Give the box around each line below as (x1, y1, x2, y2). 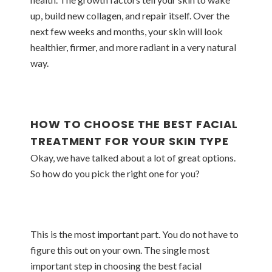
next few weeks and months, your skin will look (30, 25, 223, 37)
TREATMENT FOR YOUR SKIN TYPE (30, 134, 229, 149)
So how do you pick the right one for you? (30, 168, 200, 179)
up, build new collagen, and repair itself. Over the (30, 10, 229, 21)
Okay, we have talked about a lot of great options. (30, 152, 236, 163)
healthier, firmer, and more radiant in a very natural (30, 41, 236, 53)
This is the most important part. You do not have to (30, 228, 239, 240)
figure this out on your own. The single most (30, 244, 209, 256)
